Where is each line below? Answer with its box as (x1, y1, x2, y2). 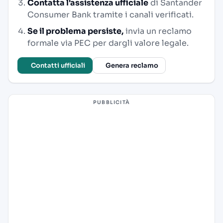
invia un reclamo (123, 26, 192, 36)
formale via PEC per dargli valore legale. (27, 38, 189, 48)
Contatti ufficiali (30, 61, 85, 70)
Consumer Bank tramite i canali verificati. (27, 9, 194, 20)
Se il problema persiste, (27, 26, 123, 36)
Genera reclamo (106, 61, 159, 70)
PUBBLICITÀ (93, 99, 130, 106)
